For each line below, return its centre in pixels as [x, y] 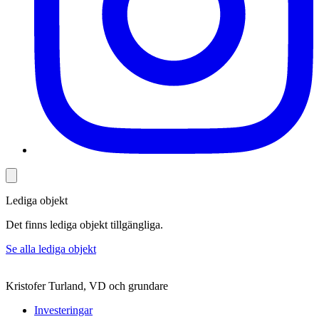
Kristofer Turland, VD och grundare [87, 286]
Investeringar [63, 310]
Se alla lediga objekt [51, 249]
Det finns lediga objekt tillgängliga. [84, 225]
